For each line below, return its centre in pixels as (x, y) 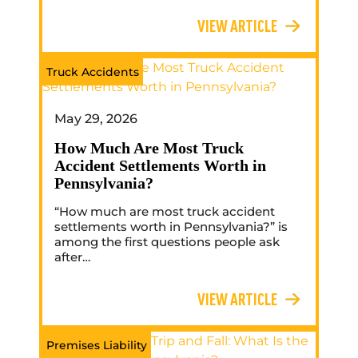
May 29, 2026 (96, 119)
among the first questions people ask (167, 242)
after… (72, 257)
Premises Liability (97, 346)
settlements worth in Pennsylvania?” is (171, 227)
